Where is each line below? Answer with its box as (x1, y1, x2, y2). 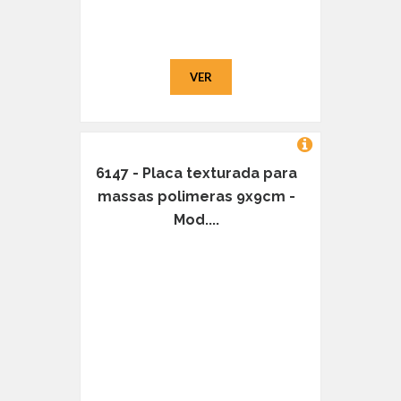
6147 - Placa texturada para (95, 165, 297, 183)
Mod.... (173, 211, 219, 229)
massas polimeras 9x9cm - (97, 188, 295, 206)
